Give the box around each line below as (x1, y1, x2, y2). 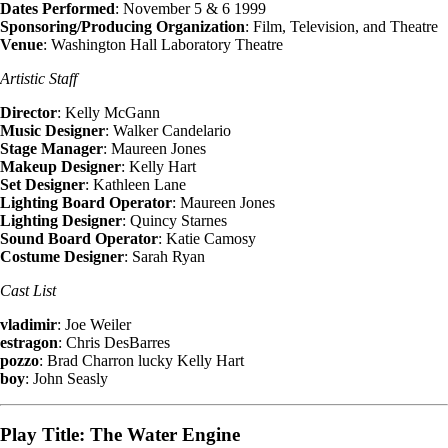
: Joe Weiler (57, 315, 131, 333)
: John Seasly (25, 369, 108, 387)
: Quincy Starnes (122, 211, 227, 229)
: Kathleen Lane (85, 175, 186, 193)
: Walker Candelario (105, 121, 231, 139)
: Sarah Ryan (124, 247, 205, 265)
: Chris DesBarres (58, 333, 170, 351)
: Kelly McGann (57, 103, 160, 121)
